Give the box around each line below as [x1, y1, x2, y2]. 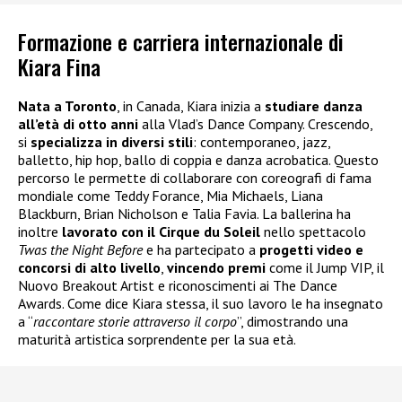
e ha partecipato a [143, 240, 259, 258]
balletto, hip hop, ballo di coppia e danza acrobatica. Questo [18, 150, 379, 169]
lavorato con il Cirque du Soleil [62, 222, 260, 240]
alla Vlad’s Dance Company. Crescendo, [138, 114, 372, 133]
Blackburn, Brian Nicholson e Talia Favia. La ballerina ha [18, 204, 351, 223]
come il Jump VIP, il [266, 258, 384, 276]
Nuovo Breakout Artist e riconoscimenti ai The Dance [18, 275, 337, 294]
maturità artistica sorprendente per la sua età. [18, 329, 296, 348]
